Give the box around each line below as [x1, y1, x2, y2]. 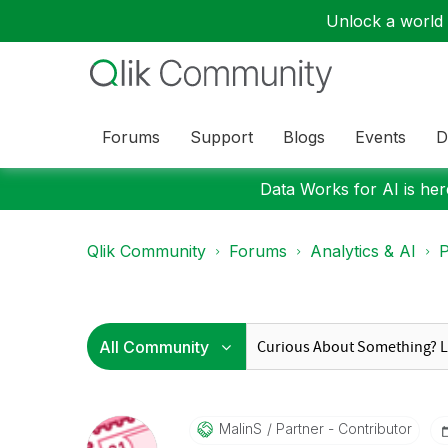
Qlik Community [87, 241, 206, 261]
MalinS [218, 420, 262, 437]
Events [355, 126, 406, 147]
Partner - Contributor [271, 420, 412, 437]
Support [190, 126, 253, 147]
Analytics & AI [310, 241, 416, 261]
